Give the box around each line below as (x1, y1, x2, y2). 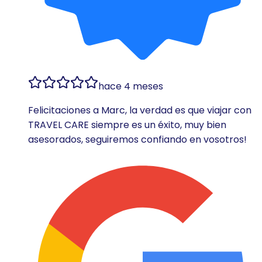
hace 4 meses (98, 79, 163, 93)
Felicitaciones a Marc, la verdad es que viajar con (28, 103, 251, 117)
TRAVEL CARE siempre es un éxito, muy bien (28, 118, 226, 132)
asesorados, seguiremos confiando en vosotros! (28, 132, 247, 146)
